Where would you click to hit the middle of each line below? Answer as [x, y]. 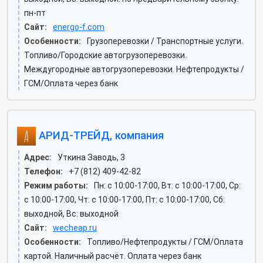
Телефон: [43, 171]
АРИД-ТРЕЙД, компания [100, 135]
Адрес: [38, 157]
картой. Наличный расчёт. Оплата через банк [113, 256]
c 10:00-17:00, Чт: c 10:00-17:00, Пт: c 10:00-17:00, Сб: [124, 200]
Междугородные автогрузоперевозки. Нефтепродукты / [134, 69]
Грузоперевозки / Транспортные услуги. [165, 41]
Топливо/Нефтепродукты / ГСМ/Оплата [165, 242]
